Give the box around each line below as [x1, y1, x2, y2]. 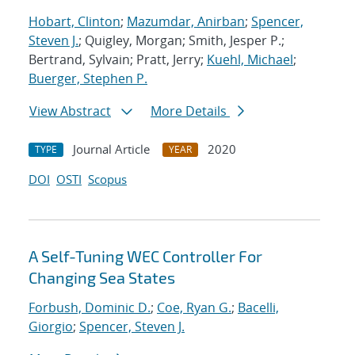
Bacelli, [238, 299, 279, 317]
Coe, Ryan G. [157, 299, 231, 317]
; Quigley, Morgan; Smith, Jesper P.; [78, 32, 284, 50]
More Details [151, 102, 230, 120]
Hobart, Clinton [29, 13, 120, 31]
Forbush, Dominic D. [29, 299, 151, 317]
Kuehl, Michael [207, 51, 293, 69]
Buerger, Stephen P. [29, 70, 147, 88]
